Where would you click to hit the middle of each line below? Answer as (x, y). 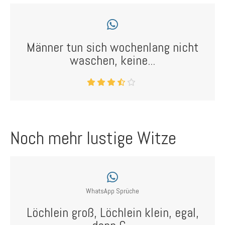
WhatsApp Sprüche (113, 191)
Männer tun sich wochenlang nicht (113, 47)
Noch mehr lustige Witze (93, 138)
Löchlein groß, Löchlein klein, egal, (113, 213)
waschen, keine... (113, 61)
